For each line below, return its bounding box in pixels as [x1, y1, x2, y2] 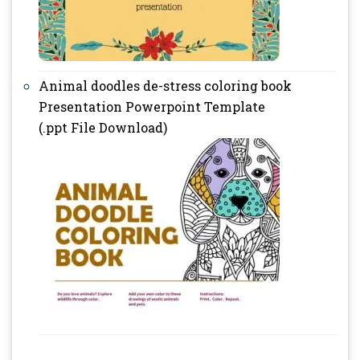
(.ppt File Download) [39, 118, 167, 136]
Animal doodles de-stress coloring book [39, 76, 292, 94]
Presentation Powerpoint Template [39, 97, 265, 115]
